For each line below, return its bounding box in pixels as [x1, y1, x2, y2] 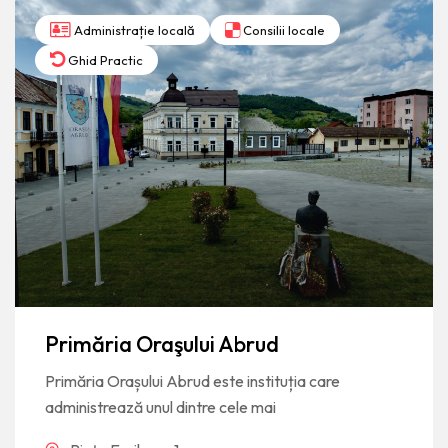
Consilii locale [240, 21, 325, 38]
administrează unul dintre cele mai [45, 397, 276, 418]
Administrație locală [71, 21, 195, 38]
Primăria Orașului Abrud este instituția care [45, 371, 340, 392]
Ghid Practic [65, 51, 143, 68]
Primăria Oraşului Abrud [45, 330, 279, 359]
